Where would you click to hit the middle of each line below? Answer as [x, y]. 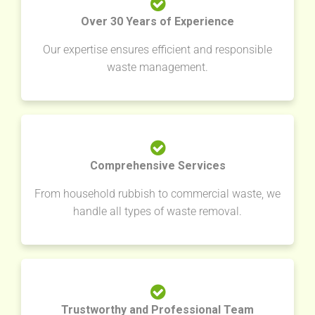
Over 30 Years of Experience [157, 22]
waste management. [157, 67]
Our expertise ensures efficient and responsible [157, 50]
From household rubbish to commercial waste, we [157, 194]
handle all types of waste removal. [157, 212]
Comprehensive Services [157, 166]
